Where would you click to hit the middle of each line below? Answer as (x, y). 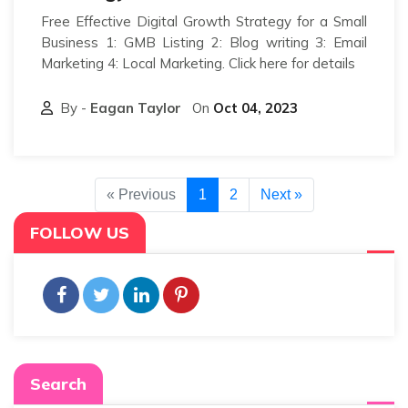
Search (58, 383)
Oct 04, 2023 (255, 107)
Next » (281, 194)
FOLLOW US (80, 232)
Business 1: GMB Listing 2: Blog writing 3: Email (204, 42)
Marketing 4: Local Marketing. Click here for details (198, 63)
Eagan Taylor (136, 107)
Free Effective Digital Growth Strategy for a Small (204, 21)
